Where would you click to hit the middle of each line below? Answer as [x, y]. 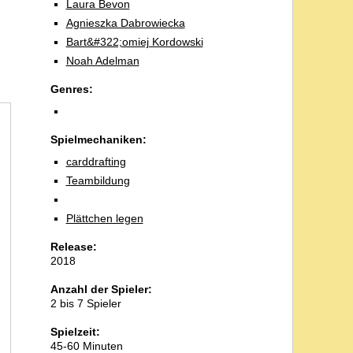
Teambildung [98, 180]
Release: [73, 247]
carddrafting [96, 162]
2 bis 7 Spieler [85, 303]
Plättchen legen [104, 218]
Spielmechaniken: [98, 139]
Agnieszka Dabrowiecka [125, 23]
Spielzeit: [75, 332]
